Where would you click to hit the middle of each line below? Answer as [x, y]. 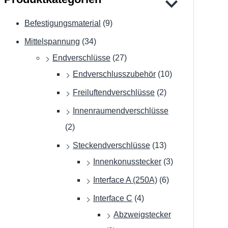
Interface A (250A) [125, 180]
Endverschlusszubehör [114, 74]
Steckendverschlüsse [111, 146]
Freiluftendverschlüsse [114, 93]
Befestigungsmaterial [63, 23]
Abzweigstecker [142, 215]
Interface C [113, 198]
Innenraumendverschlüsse [121, 111]
